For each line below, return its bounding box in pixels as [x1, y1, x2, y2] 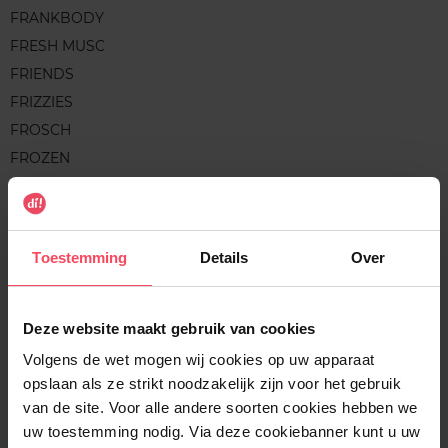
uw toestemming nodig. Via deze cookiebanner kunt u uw [23, 423, 421, 440]
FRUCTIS [10, 177, 71, 196]
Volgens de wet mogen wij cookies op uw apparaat [23, 351, 375, 368]
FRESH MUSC [10, 37, 105, 56]
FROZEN [10, 149, 70, 168]
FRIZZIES [10, 93, 73, 112]
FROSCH [10, 121, 71, 140]
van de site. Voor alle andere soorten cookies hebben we [23, 399, 418, 416]
